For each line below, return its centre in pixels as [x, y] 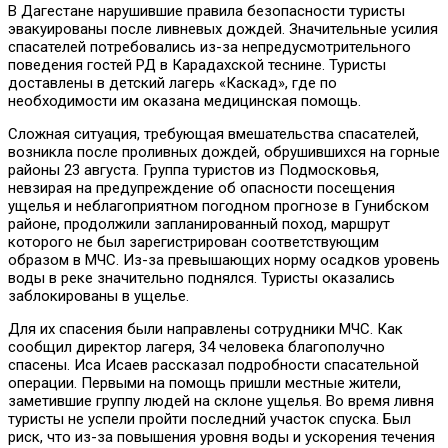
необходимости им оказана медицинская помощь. [184, 100]
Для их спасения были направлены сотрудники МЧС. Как [205, 328]
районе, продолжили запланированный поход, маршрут [199, 223]
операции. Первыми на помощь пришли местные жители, [204, 382]
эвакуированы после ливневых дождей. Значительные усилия [223, 28]
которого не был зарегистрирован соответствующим [193, 241]
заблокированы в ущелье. [98, 295]
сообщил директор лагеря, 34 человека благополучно [196, 346]
